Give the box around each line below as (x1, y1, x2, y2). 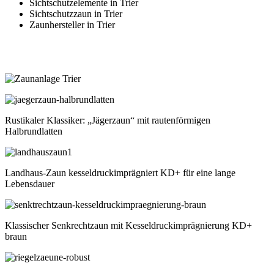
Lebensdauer (5, 179, 54, 190)
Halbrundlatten (5, 126, 62, 137)
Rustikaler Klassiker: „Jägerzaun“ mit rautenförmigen (5, 115, 210, 126)
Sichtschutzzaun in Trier (29, 9, 122, 20)
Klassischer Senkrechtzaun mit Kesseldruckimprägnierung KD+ (5, 220, 252, 231)
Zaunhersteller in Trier (29, 20, 115, 31)
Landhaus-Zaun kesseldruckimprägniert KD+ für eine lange (5, 168, 235, 179)
